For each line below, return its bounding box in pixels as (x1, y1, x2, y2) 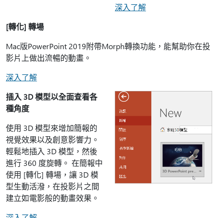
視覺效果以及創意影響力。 (6, 134, 99, 145)
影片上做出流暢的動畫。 (6, 53, 91, 63)
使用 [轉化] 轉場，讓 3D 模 (6, 169, 98, 180)
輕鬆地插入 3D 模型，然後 (6, 146, 97, 156)
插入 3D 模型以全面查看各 (6, 91, 97, 102)
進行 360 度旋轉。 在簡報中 (6, 158, 103, 168)
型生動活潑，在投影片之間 (6, 181, 99, 191)
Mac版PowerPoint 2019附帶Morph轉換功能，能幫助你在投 (6, 41, 210, 51)
